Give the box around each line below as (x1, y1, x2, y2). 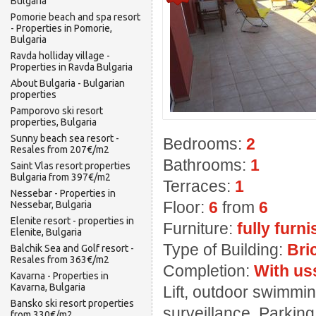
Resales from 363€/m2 (11, 254, 109, 265)
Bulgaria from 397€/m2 (11, 171, 111, 183)
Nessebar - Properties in (11, 188, 116, 199)
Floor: (163, 198, 209, 217)
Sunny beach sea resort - (11, 133, 119, 144)
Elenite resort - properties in (11, 215, 134, 226)
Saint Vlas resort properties (11, 160, 130, 171)
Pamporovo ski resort (11, 105, 103, 116)
